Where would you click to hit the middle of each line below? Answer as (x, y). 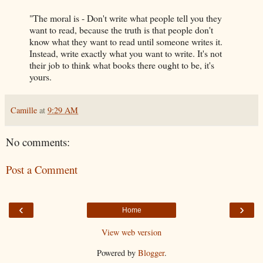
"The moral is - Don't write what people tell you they (126, 18)
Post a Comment (42, 169)
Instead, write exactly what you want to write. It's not (126, 53)
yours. (41, 77)
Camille (24, 110)
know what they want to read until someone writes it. (126, 42)
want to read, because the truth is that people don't (121, 30)
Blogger (151, 253)
